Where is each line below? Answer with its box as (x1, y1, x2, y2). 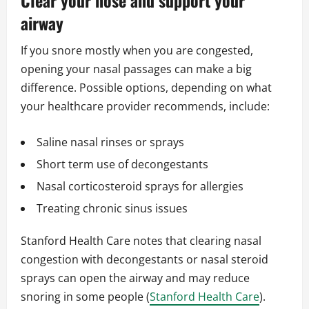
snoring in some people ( (21, 289, 150, 305)
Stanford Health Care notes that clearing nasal (21, 233, 261, 249)
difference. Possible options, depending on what (21, 80, 272, 96)
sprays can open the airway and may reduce (21, 270, 250, 286)
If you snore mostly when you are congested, (21, 43, 253, 59)
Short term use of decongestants (37, 157, 208, 172)
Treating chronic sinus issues (37, 201, 188, 217)
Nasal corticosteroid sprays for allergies (37, 179, 243, 195)
